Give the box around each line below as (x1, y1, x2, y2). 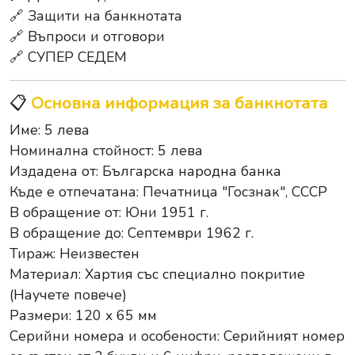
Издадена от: (10, 162, 102, 181)
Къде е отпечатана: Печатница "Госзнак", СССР (10, 182, 327, 201)
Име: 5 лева (10, 120, 90, 139)
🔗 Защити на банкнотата (10, 6, 182, 25)
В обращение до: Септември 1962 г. (10, 223, 254, 242)
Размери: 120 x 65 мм (10, 306, 157, 325)
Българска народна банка (102, 162, 281, 181)
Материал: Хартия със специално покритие (10, 265, 305, 284)
